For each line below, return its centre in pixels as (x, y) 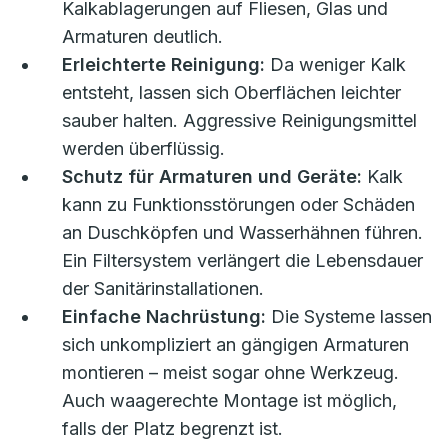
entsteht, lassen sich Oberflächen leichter (231, 92)
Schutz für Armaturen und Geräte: (212, 176)
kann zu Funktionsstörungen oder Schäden (238, 204)
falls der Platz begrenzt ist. (172, 428)
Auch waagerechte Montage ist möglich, (229, 400)
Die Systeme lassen (349, 316)
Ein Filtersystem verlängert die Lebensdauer (242, 260)
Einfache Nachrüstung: (164, 316)
